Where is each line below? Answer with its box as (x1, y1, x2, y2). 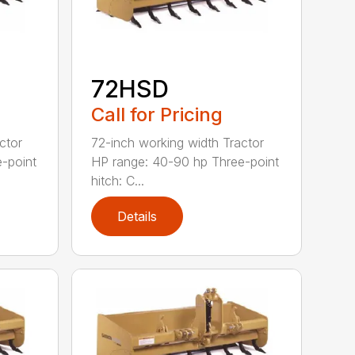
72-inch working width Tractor (91, 135, 265, 151)
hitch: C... (91, 173, 145, 189)
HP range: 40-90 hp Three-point (91, 154, 280, 170)
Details (117, 208, 158, 225)
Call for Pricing (91, 103, 223, 127)
